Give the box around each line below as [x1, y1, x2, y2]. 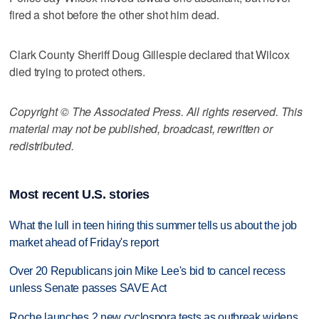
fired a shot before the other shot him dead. [9, 6, 220, 23]
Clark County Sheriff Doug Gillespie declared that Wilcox [9, 46, 290, 63]
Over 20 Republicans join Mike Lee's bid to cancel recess [9, 265, 286, 278]
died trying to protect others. [9, 63, 146, 80]
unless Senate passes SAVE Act [9, 282, 167, 295]
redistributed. [9, 137, 74, 154]
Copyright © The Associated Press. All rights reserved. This [9, 103, 303, 120]
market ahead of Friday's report [9, 236, 159, 249]
